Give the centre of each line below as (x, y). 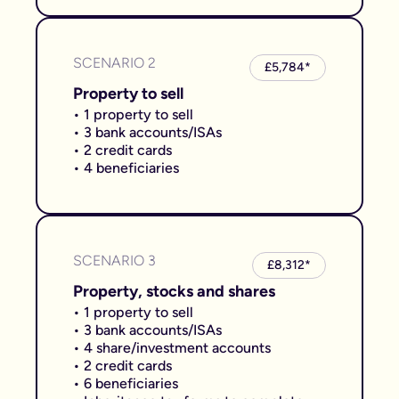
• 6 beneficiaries (126, 383)
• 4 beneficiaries (126, 168)
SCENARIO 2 (114, 63)
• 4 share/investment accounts (172, 348)
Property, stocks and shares (174, 291)
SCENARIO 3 (114, 261)
